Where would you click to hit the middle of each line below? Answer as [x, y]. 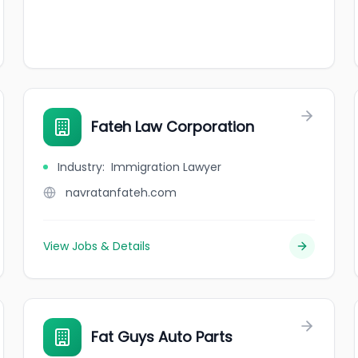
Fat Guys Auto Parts [162, 337]
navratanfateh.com [121, 193]
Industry [80, 167]
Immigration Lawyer [167, 167]
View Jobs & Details [97, 246]
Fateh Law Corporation [173, 127]
